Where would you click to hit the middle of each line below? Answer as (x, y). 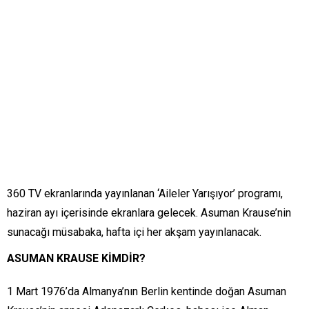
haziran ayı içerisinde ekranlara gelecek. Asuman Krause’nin (149, 212)
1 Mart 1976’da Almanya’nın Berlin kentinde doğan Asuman (147, 291)
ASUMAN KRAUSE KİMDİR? (76, 258)
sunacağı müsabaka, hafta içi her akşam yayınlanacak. (134, 232)
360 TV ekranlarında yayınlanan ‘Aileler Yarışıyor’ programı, (145, 193)
